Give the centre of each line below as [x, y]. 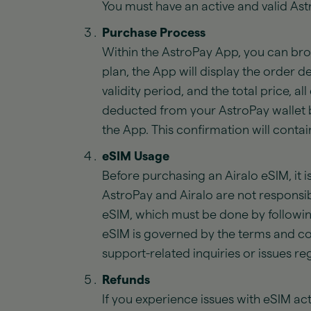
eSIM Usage [136, 156]
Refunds [126, 280]
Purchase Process [154, 33]
